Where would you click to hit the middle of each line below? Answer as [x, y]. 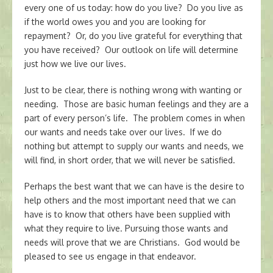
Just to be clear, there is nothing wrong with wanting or [133, 90]
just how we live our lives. [75, 64]
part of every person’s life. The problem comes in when [135, 118]
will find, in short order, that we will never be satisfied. [130, 160]
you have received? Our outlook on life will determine [131, 50]
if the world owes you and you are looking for [115, 22]
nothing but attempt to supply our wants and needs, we [134, 146]
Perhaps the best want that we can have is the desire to [134, 186]
